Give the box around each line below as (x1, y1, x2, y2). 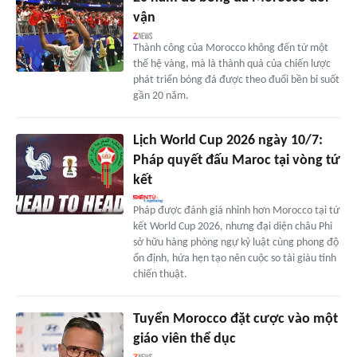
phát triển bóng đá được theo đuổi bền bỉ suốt (132, 74, 339, 87)
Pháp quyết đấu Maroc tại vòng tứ (132, 153, 340, 169)
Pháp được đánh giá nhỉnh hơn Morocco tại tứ (132, 205, 339, 218)
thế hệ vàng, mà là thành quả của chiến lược (132, 58, 331, 71)
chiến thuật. (132, 269, 187, 281)
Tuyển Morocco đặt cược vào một (132, 312, 338, 328)
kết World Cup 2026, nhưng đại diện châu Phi (132, 221, 332, 233)
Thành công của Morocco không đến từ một (132, 42, 328, 55)
